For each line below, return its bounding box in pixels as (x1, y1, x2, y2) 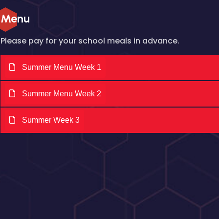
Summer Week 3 (20, 116, 80, 124)
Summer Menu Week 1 (20, 63, 101, 71)
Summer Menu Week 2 (20, 89, 101, 98)
